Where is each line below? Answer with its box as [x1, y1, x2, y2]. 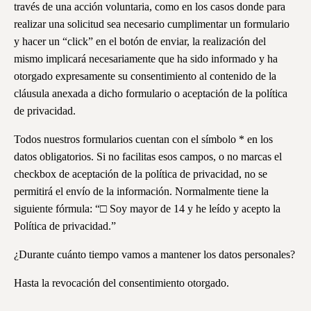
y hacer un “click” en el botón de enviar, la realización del [14, 35, 266, 48]
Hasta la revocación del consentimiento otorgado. [14, 277, 229, 289]
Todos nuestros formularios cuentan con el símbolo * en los [14, 133, 273, 146]
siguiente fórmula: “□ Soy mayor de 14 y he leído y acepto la [14, 203, 280, 215]
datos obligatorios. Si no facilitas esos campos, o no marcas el [14, 151, 282, 163]
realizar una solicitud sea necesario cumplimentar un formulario [14, 18, 289, 31]
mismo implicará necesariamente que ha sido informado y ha [14, 53, 278, 65]
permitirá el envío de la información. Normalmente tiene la [14, 185, 269, 198]
